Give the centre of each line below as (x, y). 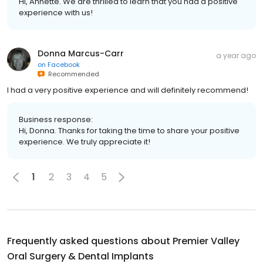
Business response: (56, 119)
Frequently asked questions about (90, 241)
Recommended (72, 74)
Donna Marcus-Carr (81, 53)
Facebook (64, 64)
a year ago (236, 55)
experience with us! (56, 12)
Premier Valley (206, 241)
